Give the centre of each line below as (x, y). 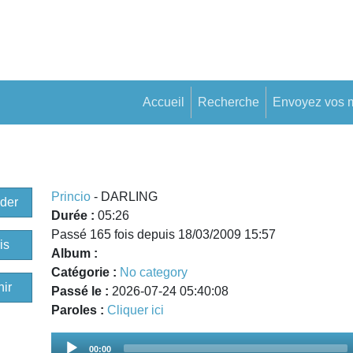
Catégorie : (84, 272)
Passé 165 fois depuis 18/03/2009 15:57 (164, 234)
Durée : (75, 215)
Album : (75, 253)
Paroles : (80, 310)
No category (154, 272)
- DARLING (124, 196)
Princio (71, 196)
